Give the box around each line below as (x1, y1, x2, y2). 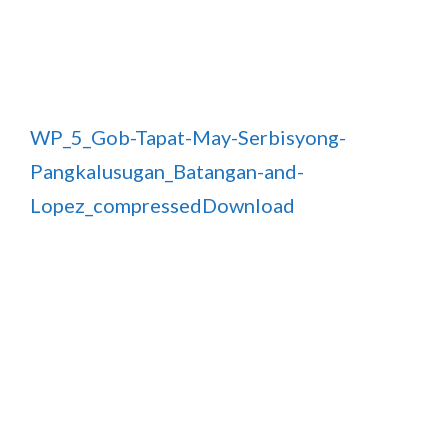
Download (202, 193, 295, 218)
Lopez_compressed (30, 193, 202, 218)
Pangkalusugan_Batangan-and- (30, 159, 304, 184)
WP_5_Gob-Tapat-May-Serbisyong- (30, 125, 346, 150)
